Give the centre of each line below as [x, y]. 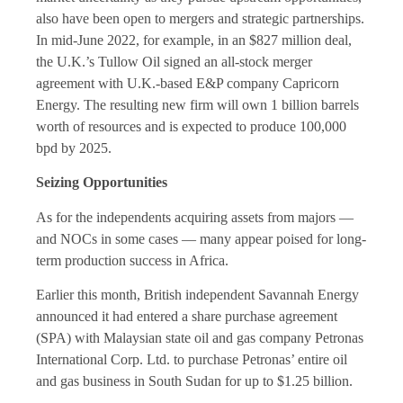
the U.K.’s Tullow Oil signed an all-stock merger [174, 61]
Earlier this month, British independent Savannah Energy [197, 295]
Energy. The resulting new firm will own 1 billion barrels [197, 104]
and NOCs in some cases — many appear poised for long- [201, 238]
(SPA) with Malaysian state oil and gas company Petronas [200, 338]
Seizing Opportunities [102, 183]
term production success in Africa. [132, 260]
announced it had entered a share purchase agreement [187, 317]
